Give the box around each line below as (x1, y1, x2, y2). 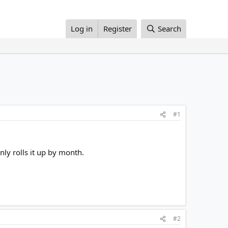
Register (103, 23, 132, 34)
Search (158, 23, 181, 34)
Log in (71, 23, 93, 34)
